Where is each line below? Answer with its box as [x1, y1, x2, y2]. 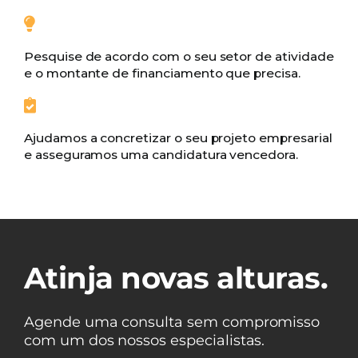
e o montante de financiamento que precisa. [23, 66, 300, 82]
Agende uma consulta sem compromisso [23, 313, 320, 332]
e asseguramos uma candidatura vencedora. [23, 147, 298, 163]
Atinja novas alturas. [23, 260, 328, 296]
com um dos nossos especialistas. [23, 332, 265, 350]
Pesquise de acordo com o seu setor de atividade [23, 49, 334, 65]
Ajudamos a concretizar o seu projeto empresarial [23, 130, 332, 146]
